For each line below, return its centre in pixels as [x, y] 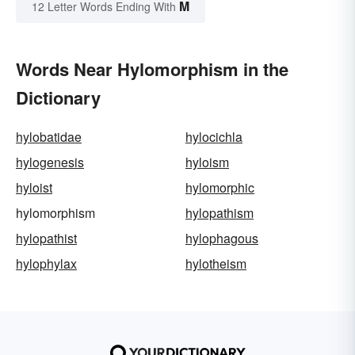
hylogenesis [50, 162]
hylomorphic [220, 188]
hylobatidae [49, 137]
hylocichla [214, 137]
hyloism [207, 162]
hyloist [34, 188]
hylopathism [219, 213]
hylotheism [216, 264]
